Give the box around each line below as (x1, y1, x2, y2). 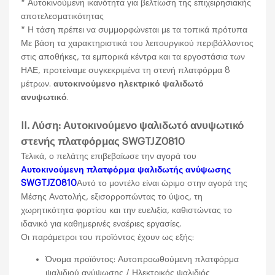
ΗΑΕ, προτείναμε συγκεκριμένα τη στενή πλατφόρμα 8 (21, 65, 231, 75)
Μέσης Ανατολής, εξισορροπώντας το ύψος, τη (21, 192, 203, 201)
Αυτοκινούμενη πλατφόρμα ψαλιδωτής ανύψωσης (21, 165, 231, 174)
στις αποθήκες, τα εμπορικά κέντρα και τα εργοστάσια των (21, 52, 246, 61)
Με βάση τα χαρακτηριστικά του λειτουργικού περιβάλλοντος (21, 38, 254, 48)
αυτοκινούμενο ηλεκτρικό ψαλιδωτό (53, 79, 204, 88)
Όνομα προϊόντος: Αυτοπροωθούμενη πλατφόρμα (45, 254, 239, 264)
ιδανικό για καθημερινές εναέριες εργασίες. (21, 219, 182, 228)
